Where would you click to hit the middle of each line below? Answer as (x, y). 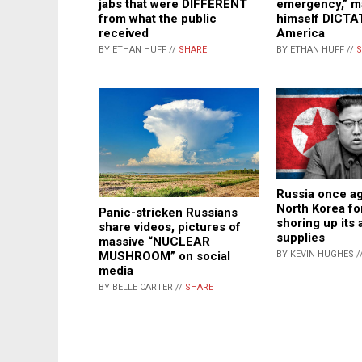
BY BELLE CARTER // (142, 287)
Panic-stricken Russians (168, 212)
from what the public (158, 18)
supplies (301, 237)
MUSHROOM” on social (164, 256)
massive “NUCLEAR (154, 241)
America (301, 33)
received (124, 33)
